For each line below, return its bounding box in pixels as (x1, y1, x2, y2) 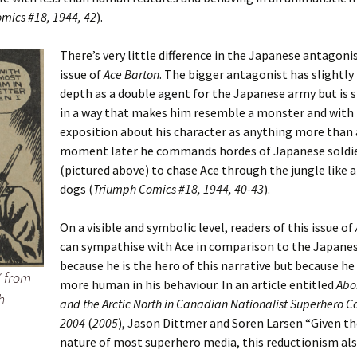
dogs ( (60, 181, 93, 197)
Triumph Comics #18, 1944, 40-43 (93, 181, 264, 197)
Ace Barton (104, 66, 159, 82)
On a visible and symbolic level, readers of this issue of (60, 219, 355, 235)
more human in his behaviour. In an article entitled (60, 277, 336, 292)
